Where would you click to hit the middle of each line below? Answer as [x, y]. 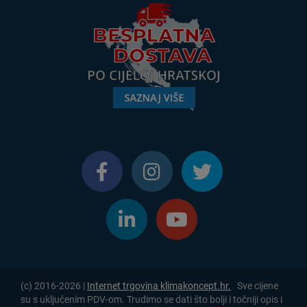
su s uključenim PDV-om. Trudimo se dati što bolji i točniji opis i [151, 300]
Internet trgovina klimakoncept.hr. [159, 286]
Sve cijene [255, 286]
